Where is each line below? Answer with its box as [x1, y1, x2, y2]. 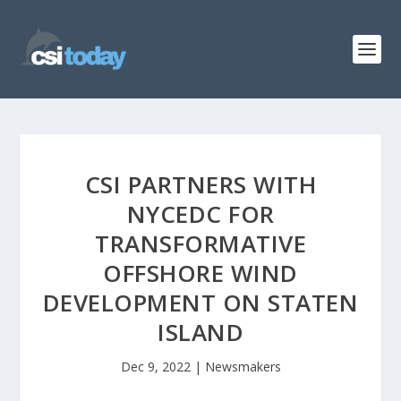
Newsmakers [204, 358, 281, 375]
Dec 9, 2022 [120, 358, 191, 375]
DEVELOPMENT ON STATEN [42, 286, 359, 319]
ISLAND [158, 316, 243, 348]
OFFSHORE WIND [103, 257, 298, 289]
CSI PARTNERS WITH [84, 168, 317, 200]
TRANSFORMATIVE [95, 227, 306, 260]
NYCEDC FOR [126, 198, 275, 230]
